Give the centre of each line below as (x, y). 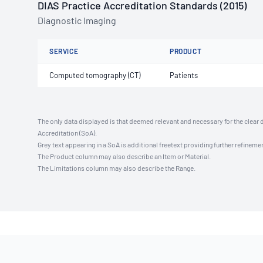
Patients (184, 75)
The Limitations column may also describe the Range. (117, 168)
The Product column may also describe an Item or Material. (124, 156)
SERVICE (64, 51)
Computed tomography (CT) (95, 75)
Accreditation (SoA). (67, 133)
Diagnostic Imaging (77, 20)
